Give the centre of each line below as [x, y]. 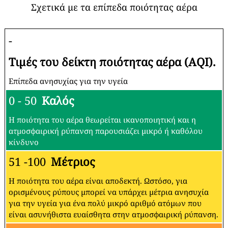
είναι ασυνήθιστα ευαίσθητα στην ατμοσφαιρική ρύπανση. [113, 214]
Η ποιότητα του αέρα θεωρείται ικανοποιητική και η [102, 119]
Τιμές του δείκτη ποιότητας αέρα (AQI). [112, 62]
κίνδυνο [24, 142]
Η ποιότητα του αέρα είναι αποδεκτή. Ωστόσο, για [98, 180]
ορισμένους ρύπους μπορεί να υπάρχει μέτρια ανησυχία [109, 192]
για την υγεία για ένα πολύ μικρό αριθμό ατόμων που [105, 203]
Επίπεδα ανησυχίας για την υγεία [68, 81]
